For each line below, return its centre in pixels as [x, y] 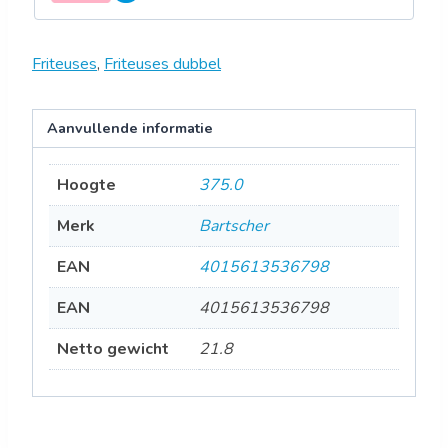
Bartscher [234, 226]
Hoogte [86, 185]
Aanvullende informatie [130, 128]
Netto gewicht [113, 349]
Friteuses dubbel [162, 63]
